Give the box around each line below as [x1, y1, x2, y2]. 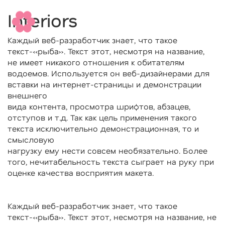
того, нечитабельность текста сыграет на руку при [8, 156, 214, 167]
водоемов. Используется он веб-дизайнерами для [8, 68, 209, 78]
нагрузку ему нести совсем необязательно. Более [8, 145, 207, 156]
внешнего [8, 90, 47, 100]
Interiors [8, 8, 77, 32]
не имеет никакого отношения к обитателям [8, 57, 184, 67]
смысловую [8, 134, 54, 145]
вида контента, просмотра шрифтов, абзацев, [8, 101, 190, 111]
